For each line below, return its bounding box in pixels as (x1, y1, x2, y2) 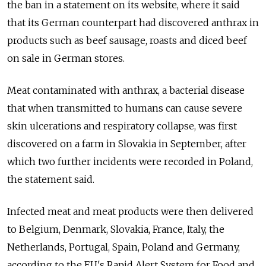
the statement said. (7, 173, 94, 186)
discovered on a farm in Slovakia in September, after (7, 138, 246, 150)
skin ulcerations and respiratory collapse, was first (7, 120, 237, 132)
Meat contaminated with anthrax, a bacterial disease (7, 84, 245, 97)
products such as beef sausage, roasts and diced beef (7, 34, 247, 47)
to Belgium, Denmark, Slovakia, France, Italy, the (7, 223, 224, 236)
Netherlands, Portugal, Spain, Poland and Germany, (7, 241, 240, 254)
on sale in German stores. (7, 52, 125, 65)
